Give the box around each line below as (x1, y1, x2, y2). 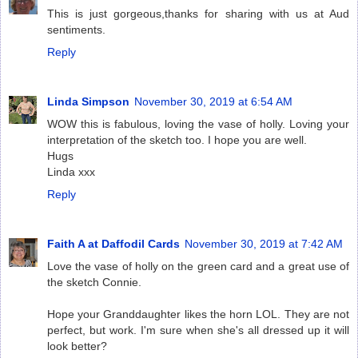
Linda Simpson (47, 94, 129, 108)
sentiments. (47, 22, 105, 36)
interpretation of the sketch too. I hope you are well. (47, 133, 307, 146)
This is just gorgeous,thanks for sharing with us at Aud (47, 6, 349, 20)
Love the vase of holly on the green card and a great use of (47, 259, 349, 272)
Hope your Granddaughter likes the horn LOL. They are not (47, 307, 349, 320)
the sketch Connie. (47, 275, 141, 288)
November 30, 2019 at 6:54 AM (134, 94, 292, 108)
